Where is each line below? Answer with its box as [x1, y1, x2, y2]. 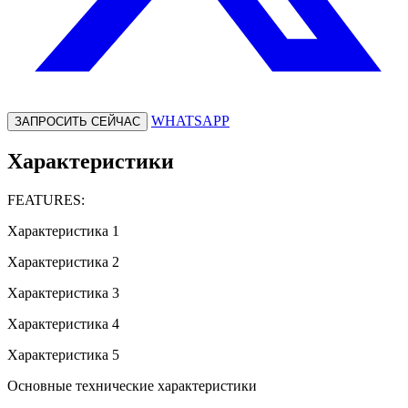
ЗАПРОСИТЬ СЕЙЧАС [15, 114, 140, 128]
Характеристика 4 [7, 315, 119, 331]
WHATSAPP [151, 112, 229, 128]
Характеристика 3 [7, 284, 119, 301]
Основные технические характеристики [7, 377, 257, 393]
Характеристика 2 [7, 253, 119, 270]
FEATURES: [7, 191, 85, 208]
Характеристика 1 [7, 222, 119, 239]
